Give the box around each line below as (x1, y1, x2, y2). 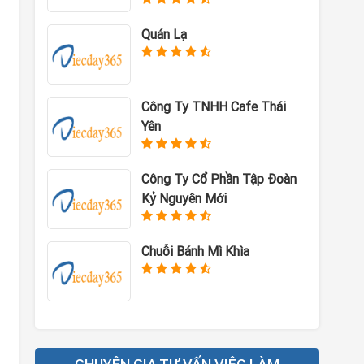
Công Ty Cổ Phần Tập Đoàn (141, 171, 297, 187)
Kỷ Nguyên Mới (141, 190, 227, 206)
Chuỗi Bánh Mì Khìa (141, 243, 249, 259)
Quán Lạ (141, 26, 187, 42)
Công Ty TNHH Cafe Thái (141, 98, 286, 115)
